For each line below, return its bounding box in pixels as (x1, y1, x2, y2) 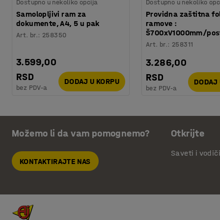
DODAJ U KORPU (64, 77, 119, 86)
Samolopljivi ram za (16, 9, 86, 19)
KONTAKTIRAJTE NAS (20, 156, 91, 166)
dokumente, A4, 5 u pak (16, 18, 100, 28)
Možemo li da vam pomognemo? (12, 128, 150, 139)
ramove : (146, 18, 177, 28)
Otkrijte (171, 128, 205, 139)
